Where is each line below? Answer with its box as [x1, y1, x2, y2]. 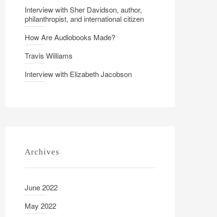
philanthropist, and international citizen [25, 14, 144, 24]
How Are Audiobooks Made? [25, 32, 115, 42]
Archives [25, 147, 60, 156]
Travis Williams [25, 50, 73, 61]
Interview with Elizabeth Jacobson [25, 69, 132, 79]
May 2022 [25, 201, 56, 211]
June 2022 [25, 182, 58, 192]
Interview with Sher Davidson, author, [25, 4, 142, 15]
